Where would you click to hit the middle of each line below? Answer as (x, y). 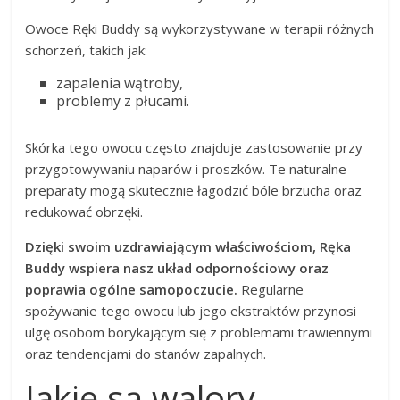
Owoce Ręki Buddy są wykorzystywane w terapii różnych (200, 28)
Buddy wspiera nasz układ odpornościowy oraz (177, 267)
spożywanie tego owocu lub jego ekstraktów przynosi (191, 310)
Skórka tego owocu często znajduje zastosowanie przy (194, 147)
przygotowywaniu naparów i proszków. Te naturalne (186, 168)
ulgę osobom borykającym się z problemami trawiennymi (199, 332)
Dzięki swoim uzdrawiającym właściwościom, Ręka (188, 246)
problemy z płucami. (123, 100)
